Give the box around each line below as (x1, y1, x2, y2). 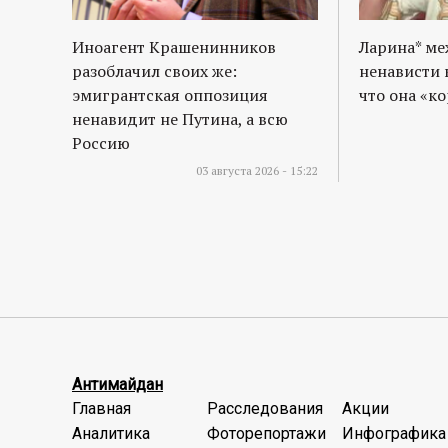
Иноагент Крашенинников (72, 36, 276, 59)
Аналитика (72, 424, 150, 444)
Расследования (207, 399, 323, 419)
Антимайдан (72, 375, 163, 395)
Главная (72, 399, 131, 419)
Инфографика (342, 424, 446, 444)
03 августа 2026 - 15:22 (196, 163, 318, 179)
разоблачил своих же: (72, 60, 237, 83)
